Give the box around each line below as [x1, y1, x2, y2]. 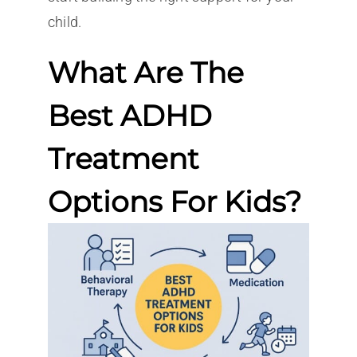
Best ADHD [47, 97, 212, 133]
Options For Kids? [47, 183, 301, 219]
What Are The [47, 54, 244, 90]
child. [47, 13, 82, 30]
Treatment [47, 140, 199, 176]
